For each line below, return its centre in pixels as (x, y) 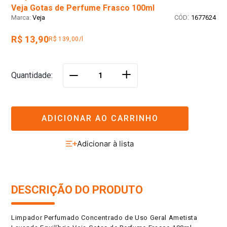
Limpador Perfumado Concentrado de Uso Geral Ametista (104, 218)
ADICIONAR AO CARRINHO (100, 118)
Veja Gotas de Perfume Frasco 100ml (83, 8)
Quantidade (31, 75)
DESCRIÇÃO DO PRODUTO (77, 190)
